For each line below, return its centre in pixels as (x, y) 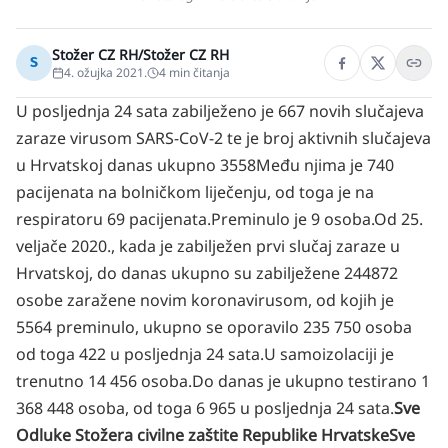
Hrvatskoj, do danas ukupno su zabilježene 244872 (207, 273)
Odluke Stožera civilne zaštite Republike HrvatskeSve (215, 435)
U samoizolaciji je (329, 354)
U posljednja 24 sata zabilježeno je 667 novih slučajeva (220, 111)
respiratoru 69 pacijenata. (113, 219)
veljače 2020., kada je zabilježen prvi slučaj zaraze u (208, 246)
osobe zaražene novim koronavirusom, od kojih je (205, 300)
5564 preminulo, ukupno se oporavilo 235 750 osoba (214, 327)
